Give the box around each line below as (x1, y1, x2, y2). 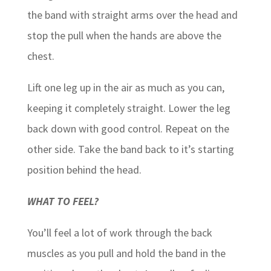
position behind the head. (27, 162, 142, 177)
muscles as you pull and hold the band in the (27, 246, 226, 260)
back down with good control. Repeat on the (27, 121, 229, 135)
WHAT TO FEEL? (27, 194, 99, 208)
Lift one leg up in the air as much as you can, (27, 80, 224, 94)
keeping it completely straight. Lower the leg (27, 100, 230, 115)
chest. (27, 48, 54, 63)
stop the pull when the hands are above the (27, 28, 221, 42)
